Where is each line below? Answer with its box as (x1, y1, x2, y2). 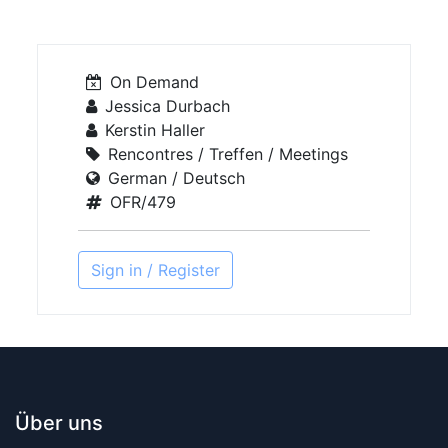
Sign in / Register (91, 260, 221, 280)
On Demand (110, 72, 200, 92)
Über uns (15, 411, 103, 435)
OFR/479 (110, 192, 177, 212)
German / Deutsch (108, 168, 246, 188)
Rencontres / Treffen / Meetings (108, 144, 349, 164)
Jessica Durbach (105, 96, 231, 116)
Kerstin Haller (105, 120, 206, 140)
